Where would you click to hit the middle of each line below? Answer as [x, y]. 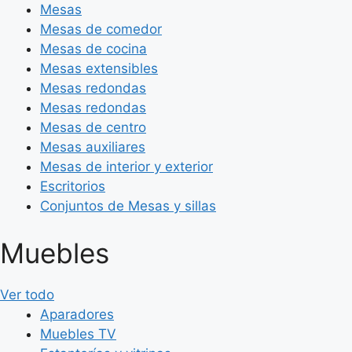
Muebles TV [78, 334]
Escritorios [73, 186]
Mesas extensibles [99, 68]
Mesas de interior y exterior [126, 167]
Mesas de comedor [101, 29]
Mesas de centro [93, 127]
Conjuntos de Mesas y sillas [128, 206]
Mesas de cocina [93, 49]
